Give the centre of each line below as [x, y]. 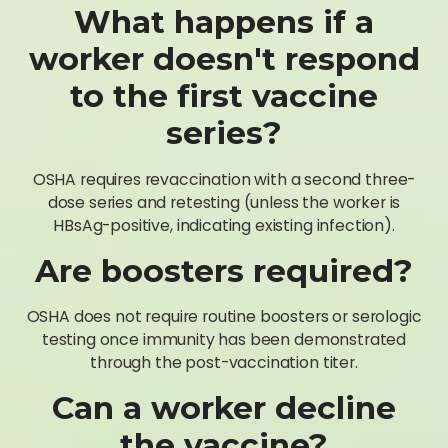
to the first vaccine [224, 96]
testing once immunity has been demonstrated [224, 340]
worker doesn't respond [224, 59]
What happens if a [224, 22]
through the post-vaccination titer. [224, 363]
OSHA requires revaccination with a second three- [224, 179]
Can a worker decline [224, 408]
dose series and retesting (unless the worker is [224, 202]
